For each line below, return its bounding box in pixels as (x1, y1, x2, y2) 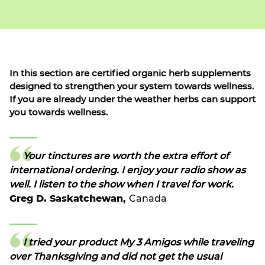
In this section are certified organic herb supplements (9, 69, 251, 79)
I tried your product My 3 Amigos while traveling (23, 238, 254, 248)
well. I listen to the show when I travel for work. (9, 180, 234, 190)
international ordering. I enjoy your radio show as (9, 166, 245, 176)
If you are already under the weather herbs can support (9, 95, 256, 105)
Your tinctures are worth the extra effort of (23, 151, 229, 161)
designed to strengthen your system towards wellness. (9, 82, 254, 92)
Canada (129, 194, 167, 204)
